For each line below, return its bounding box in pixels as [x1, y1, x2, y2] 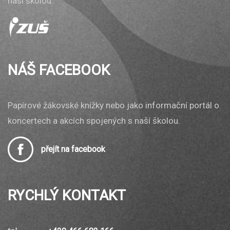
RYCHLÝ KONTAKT [8, 187, 126, 204]
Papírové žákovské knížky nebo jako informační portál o [8, 100, 219, 111]
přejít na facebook [41, 144, 105, 154]
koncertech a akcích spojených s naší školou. [8, 116, 180, 126]
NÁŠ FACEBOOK [8, 62, 110, 79]
